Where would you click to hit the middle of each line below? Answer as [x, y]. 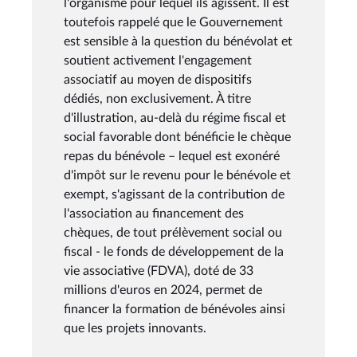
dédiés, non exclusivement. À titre [157, 98]
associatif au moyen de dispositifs [158, 79]
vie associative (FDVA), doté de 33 [159, 271]
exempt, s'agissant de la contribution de [174, 194]
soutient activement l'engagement [158, 60]
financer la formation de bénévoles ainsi [175, 309]
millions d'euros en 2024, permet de [163, 290]
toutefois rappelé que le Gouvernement [173, 22]
